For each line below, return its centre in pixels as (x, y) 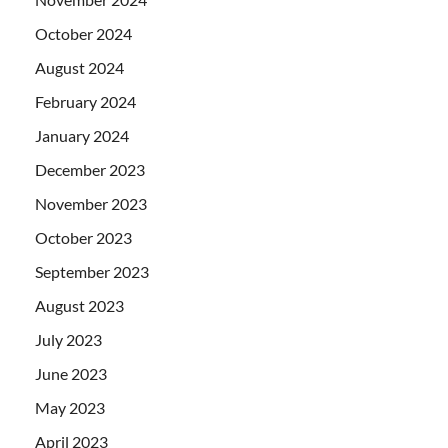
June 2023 (71, 373)
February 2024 (85, 101)
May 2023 (70, 407)
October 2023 (83, 237)
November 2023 (91, 203)
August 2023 (79, 305)
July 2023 (68, 339)
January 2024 (82, 135)
